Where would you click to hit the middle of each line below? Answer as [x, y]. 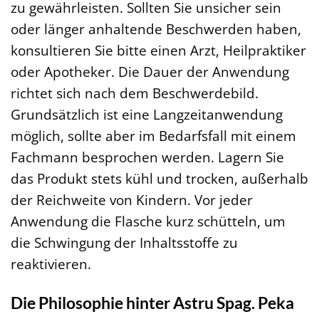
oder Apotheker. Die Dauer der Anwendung [150, 71]
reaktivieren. [51, 263]
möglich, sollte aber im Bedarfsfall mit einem [153, 135]
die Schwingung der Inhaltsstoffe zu [124, 242]
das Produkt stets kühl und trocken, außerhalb [159, 178]
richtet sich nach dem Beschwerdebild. [135, 93]
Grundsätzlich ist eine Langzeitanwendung [147, 114]
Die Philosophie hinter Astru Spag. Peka [152, 302]
